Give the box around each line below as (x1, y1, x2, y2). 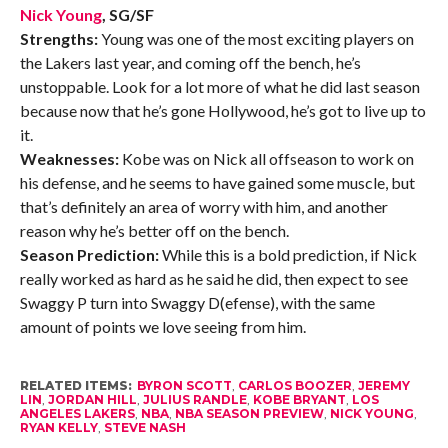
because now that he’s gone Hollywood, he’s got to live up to (19, 101, 426, 121)
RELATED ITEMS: (19, 378, 132, 394)
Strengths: (19, 29, 98, 49)
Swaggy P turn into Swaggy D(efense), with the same (19, 293, 375, 313)
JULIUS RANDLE (142, 392, 247, 408)
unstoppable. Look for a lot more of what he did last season (19, 77, 420, 97)
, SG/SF (101, 5, 154, 25)
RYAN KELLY (19, 420, 98, 436)
